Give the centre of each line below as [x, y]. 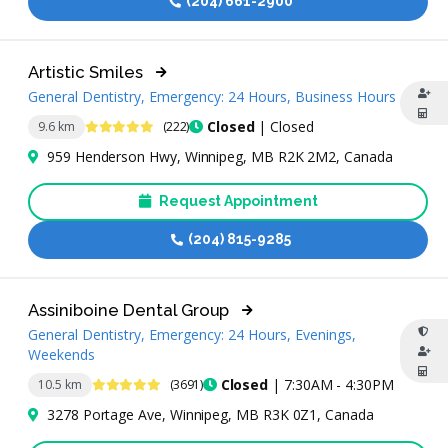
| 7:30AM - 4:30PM [331, 385]
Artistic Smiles [85, 71]
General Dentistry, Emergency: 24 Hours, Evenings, [192, 334]
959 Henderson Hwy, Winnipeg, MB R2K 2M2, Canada [220, 156]
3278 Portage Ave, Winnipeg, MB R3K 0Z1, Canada [210, 414]
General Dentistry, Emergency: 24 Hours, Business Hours [212, 96]
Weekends [61, 354]
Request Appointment [236, 201]
